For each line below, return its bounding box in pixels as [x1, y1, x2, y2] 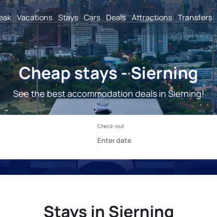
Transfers [178, 12, 212, 23]
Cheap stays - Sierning [19, 62, 198, 84]
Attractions [132, 12, 172, 23]
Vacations [17, 12, 52, 23]
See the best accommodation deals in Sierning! [13, 88, 204, 99]
